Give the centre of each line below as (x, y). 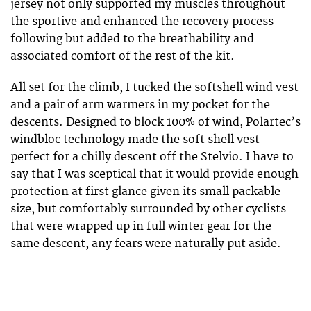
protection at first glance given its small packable (145, 191)
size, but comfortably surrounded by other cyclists (148, 209)
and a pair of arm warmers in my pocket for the (140, 104)
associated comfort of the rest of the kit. (123, 57)
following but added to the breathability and (132, 39)
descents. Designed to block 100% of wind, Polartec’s (155, 122)
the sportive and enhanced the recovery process (142, 22)
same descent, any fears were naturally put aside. (146, 243)
